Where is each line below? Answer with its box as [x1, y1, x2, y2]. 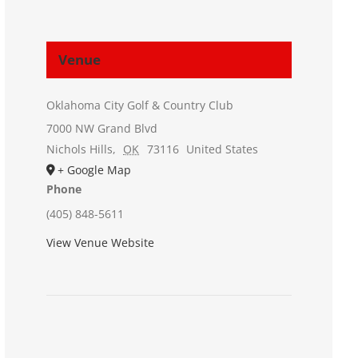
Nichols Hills [46, 141, 113, 157]
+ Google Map [57, 162, 131, 178]
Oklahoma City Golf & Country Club [46, 97, 233, 113]
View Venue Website [46, 235, 154, 251]
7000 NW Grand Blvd [46, 121, 157, 137]
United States [186, 141, 259, 157]
